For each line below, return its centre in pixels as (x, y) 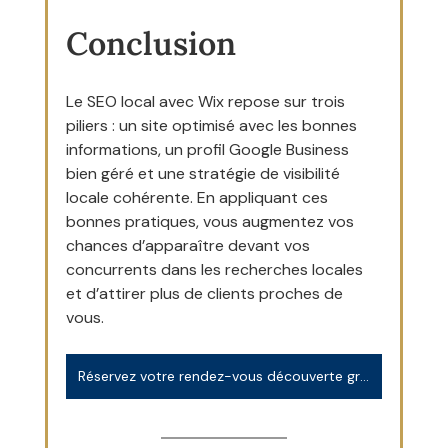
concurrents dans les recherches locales (216, 270)
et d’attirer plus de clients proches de (206, 294)
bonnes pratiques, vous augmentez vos (211, 222)
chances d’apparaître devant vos (189, 246)
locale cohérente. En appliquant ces (198, 198)
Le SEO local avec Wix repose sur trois (207, 102)
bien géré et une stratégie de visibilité (204, 174)
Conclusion (150, 44)
